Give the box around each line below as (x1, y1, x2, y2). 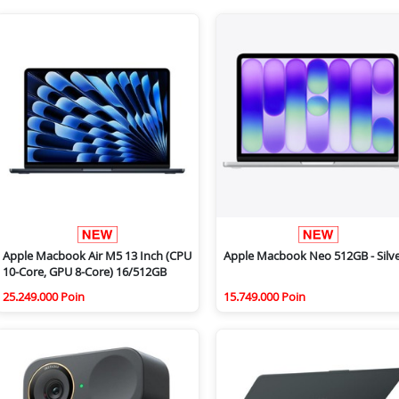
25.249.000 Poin (3, 289, 85, 305)
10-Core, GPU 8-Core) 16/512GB (3, 264, 167, 281)
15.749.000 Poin (224, 289, 305, 305)
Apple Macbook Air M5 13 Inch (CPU (3, 248, 191, 265)
